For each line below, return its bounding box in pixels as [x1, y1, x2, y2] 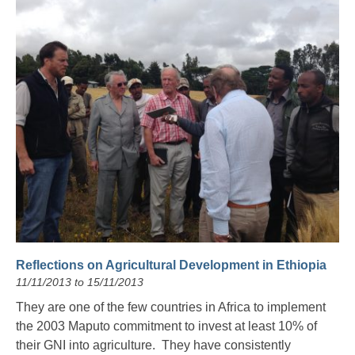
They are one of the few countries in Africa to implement [16, 300, 326, 314]
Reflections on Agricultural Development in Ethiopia [16, 258, 326, 272]
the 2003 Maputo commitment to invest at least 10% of [16, 319, 317, 333]
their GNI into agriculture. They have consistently [16, 338, 291, 352]
